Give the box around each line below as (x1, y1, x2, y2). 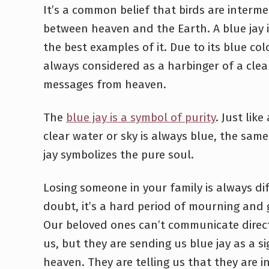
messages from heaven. (43, 77, 166, 92)
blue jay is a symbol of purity (66, 110, 216, 125)
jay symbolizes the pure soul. (43, 148, 194, 162)
